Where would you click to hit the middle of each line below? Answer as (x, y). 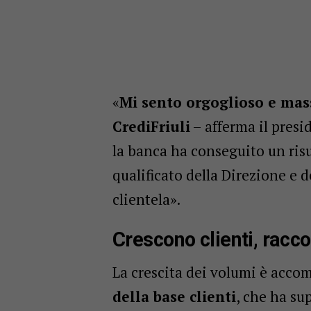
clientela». (146, 199)
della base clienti (174, 296)
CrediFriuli (151, 126)
